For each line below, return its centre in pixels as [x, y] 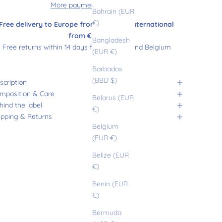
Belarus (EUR [113, 98]
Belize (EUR [111, 155]
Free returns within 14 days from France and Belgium [86, 47]
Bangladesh [111, 40]
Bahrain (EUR [113, 12]
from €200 [87, 36]
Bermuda [107, 213]
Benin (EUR [110, 184]
